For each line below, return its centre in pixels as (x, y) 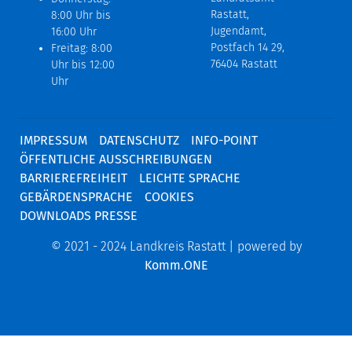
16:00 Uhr (74, 31)
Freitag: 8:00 (82, 48)
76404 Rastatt (244, 64)
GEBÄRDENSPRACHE (76, 196)
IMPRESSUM (53, 140)
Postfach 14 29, (247, 47)
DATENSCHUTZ (139, 140)
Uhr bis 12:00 (83, 64)
